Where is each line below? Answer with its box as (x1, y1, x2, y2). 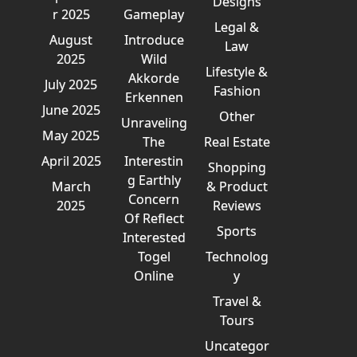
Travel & (212, 292, 261, 310)
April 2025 (41, 152, 101, 170)
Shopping (207, 159, 266, 176)
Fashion (213, 82, 261, 100)
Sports (217, 222, 257, 240)
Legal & (214, 18, 260, 36)
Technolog (205, 248, 269, 265)
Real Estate (203, 133, 270, 151)
